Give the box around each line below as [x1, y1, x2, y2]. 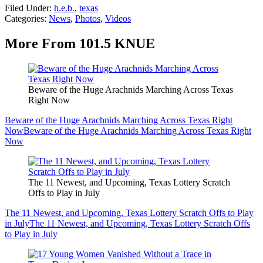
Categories [5, 14, 44, 24]
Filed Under [5, 3, 49, 14]
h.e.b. [54, 3, 75, 14]
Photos [75, 14, 100, 24]
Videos [105, 14, 131, 24]
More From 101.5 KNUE [5, 36, 155, 52]
